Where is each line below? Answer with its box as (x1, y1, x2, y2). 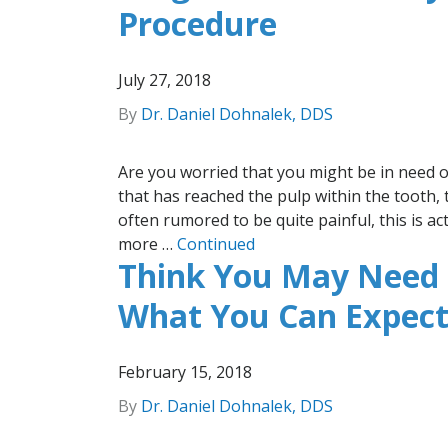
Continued (177, 232, 255, 255)
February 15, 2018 (118, 360, 252, 383)
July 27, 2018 (118, 68, 211, 91)
